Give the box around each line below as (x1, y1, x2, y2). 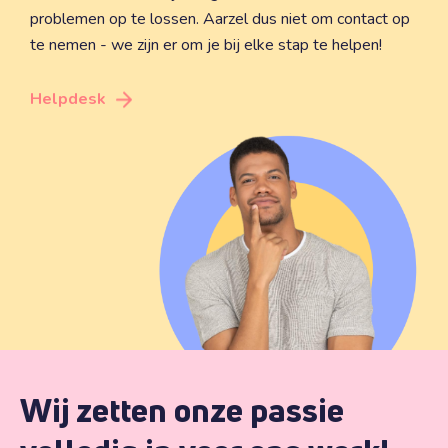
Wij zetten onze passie (20, 389, 344, 431)
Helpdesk (30, 88, 106, 110)
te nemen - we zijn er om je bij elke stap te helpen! (30, 34, 382, 56)
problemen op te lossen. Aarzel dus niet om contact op (30, 8, 410, 30)
